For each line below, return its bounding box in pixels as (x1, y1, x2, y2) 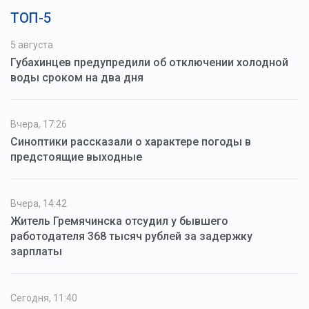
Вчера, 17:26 (10, 118, 67, 130)
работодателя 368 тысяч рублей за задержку (10, 229, 252, 243)
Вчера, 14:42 (10, 197, 67, 209)
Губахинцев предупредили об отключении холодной (10, 55, 288, 69)
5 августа (10, 39, 53, 50)
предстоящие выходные (10, 150, 142, 163)
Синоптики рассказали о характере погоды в (10, 134, 251, 148)
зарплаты (10, 244, 62, 258)
